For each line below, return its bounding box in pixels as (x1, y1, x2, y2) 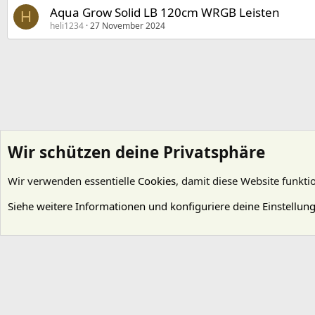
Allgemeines (76, 184, 127, 197)
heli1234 (50, 20, 84, 32)
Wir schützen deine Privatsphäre (8, 141, 265, 163)
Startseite (7, 184, 47, 197)
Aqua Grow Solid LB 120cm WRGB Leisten (50, 4, 280, 21)
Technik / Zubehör (184, 184, 267, 197)
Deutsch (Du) (73, 216, 130, 229)
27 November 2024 (90, 20, 165, 32)
